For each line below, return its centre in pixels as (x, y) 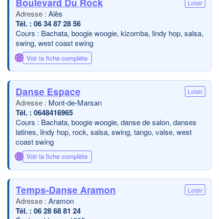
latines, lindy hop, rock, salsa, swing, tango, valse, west (103, 131)
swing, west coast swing (54, 43)
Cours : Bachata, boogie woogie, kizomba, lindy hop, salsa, (109, 33)
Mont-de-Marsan (75, 102)
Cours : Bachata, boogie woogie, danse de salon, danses (106, 122)
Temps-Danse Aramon (66, 190)
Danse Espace (48, 91)
